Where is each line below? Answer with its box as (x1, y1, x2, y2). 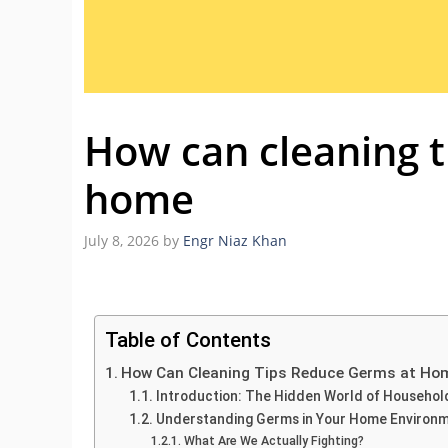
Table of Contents (105, 328, 271, 353)
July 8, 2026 (84, 231, 159, 251)
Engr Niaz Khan (183, 231, 287, 251)
